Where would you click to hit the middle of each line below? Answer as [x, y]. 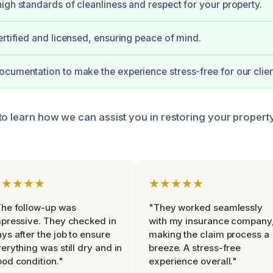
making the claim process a [209, 234]
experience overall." [193, 261]
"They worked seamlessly [206, 207]
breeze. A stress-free [195, 248]
